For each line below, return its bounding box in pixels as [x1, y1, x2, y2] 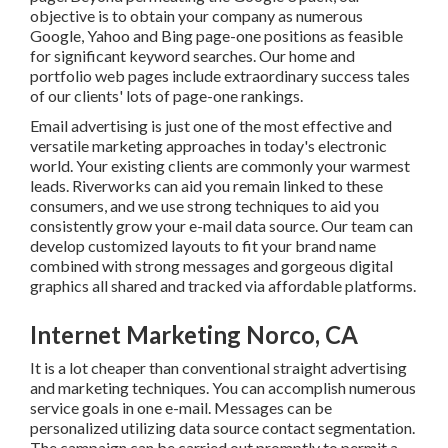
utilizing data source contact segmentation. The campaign [24, 398, 418, 418]
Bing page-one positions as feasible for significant [24, 6, 365, 26]
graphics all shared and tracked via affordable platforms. [24, 256, 410, 276]
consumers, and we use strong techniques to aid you [24, 176, 373, 196]
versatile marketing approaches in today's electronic [24, 116, 381, 136]
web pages [315, 26, 392, 46]
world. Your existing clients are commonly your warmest [24, 136, 404, 156]
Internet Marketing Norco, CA [24, 300, 352, 330]
